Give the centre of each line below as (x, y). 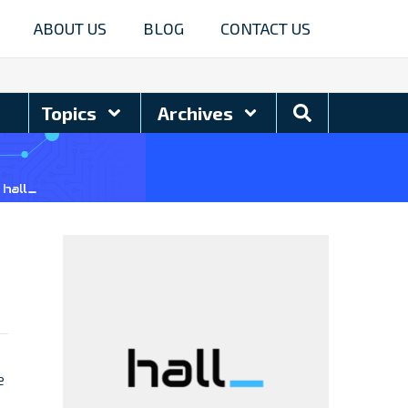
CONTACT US (265, 28)
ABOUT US (70, 28)
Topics (71, 112)
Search (322, 112)
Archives (197, 112)
